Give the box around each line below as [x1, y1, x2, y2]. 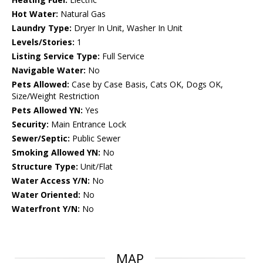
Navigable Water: [12, 65, 86, 76]
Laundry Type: [12, 22, 72, 34]
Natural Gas [58, 8, 106, 20]
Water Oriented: [12, 189, 80, 201]
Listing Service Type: [12, 50, 100, 62]
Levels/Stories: [12, 36, 75, 48]
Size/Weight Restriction [12, 90, 99, 102]
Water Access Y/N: [12, 175, 90, 187]
